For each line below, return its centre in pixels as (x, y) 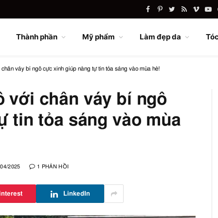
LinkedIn (76, 194)
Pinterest (173, 13)
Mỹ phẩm (99, 37)
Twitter (182, 13)
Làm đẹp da (161, 37)
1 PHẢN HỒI (53, 166)
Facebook (162, 13)
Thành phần (37, 37)
